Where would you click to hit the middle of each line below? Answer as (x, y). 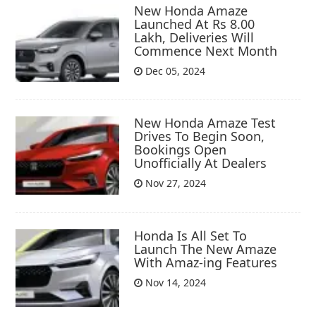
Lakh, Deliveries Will (194, 38)
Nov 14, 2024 (175, 282)
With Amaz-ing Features (206, 262)
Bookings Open (181, 150)
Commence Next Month (206, 51)
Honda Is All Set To (191, 235)
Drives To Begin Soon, (200, 136)
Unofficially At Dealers (201, 163)
